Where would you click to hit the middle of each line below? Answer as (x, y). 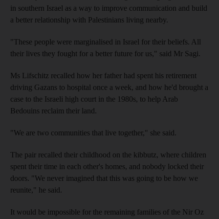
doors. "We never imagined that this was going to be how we (104, 178)
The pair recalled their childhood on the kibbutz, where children (108, 154)
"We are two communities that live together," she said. (93, 132)
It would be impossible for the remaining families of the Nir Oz (107, 212)
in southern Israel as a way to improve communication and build (109, 8)
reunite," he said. (36, 190)
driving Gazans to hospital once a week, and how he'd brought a (109, 87)
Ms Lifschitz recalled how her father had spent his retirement (103, 75)
